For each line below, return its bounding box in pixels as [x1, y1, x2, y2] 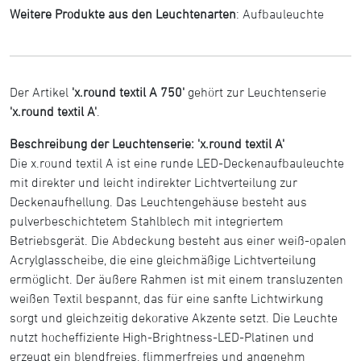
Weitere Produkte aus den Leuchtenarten [10, 6, 236, 21]
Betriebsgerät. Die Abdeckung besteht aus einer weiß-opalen [10, 232, 346, 247]
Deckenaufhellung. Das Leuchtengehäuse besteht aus [10, 193, 307, 209]
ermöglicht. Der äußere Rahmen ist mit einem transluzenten [10, 271, 343, 286]
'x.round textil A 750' [72, 84, 185, 99]
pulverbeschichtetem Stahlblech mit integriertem [10, 213, 284, 228]
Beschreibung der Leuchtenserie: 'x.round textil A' [10, 135, 284, 151]
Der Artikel [10, 84, 72, 99]
